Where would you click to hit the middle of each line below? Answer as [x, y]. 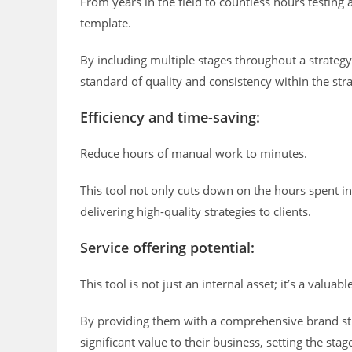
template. [106, 23]
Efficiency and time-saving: [170, 117]
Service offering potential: [167, 248]
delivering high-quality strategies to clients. [196, 212]
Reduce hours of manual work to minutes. [194, 154]
